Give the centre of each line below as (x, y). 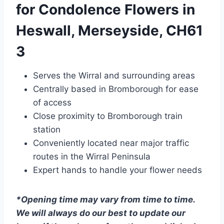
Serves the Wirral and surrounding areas (114, 76)
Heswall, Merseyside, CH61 (109, 31)
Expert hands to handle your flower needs (117, 170)
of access (52, 103)
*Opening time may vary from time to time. (105, 200)
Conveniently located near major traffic (111, 143)
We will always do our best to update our (101, 213)
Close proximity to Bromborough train (108, 116)
